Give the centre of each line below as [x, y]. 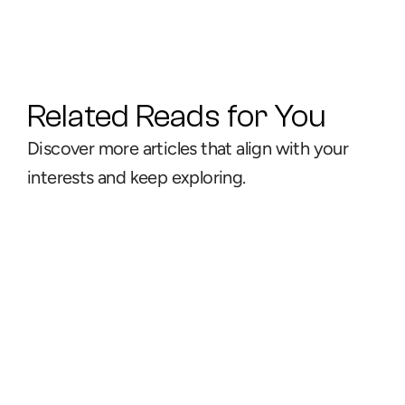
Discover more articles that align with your [188, 148]
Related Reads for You [177, 116]
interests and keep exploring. [137, 177]
